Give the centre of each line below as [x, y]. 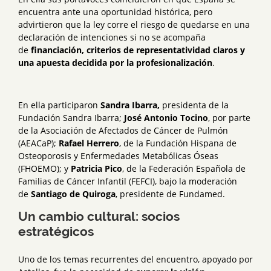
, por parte [229, 118]
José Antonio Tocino [166, 118]
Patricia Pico [96, 169]
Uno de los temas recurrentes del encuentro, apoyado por [135, 260]
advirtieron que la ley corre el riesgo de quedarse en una [134, 25]
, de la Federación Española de [184, 169]
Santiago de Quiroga [73, 194]
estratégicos [56, 232]
